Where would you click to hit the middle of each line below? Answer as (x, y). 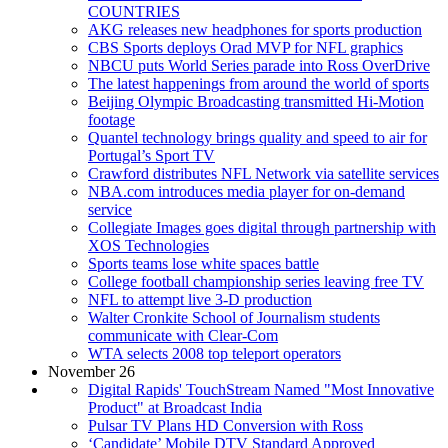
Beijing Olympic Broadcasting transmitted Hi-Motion (256, 101)
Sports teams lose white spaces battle (203, 263)
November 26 (91, 371)
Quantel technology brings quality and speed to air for (257, 137)
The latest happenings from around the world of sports (258, 83)
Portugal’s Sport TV (151, 155)
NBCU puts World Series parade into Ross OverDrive (259, 65)
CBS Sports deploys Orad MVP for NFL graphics (245, 47)
